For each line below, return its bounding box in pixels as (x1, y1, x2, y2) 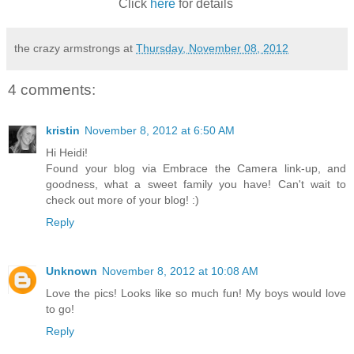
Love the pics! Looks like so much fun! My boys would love (46, 287, 346, 300)
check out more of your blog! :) (46, 194, 199, 207)
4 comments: (8, 81, 96, 98)
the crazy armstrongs (14, 41, 120, 55)
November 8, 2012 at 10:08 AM (102, 265, 258, 278)
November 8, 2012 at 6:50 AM (85, 124, 235, 137)
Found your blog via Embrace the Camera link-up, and (46, 162, 346, 175)
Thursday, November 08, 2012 (136, 41, 288, 55)
